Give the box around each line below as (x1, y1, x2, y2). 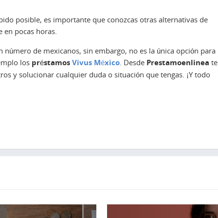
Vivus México (72, 57, 120, 68)
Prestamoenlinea (146, 57, 209, 68)
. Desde (120, 57, 146, 67)
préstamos (30, 57, 72, 68)
